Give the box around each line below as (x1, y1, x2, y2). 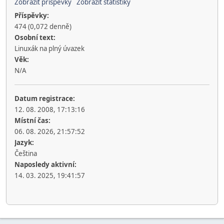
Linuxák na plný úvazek (14, 44, 84, 53)
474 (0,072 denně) (14, 22, 71, 31)
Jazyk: (14, 138, 34, 147)
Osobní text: (14, 33, 55, 42)
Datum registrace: (14, 94, 75, 103)
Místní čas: (14, 116, 50, 125)
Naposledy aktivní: (14, 160, 76, 169)
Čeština (14, 149, 37, 158)
